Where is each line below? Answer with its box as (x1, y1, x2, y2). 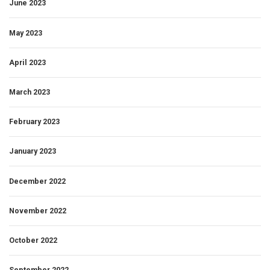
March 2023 (9, 87, 50, 96)
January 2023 (9, 146, 56, 156)
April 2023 (9, 57, 46, 67)
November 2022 (9, 206, 66, 215)
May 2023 (9, 28, 42, 37)
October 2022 (9, 236, 57, 245)
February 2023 (9, 117, 60, 127)
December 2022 (9, 176, 66, 186)
